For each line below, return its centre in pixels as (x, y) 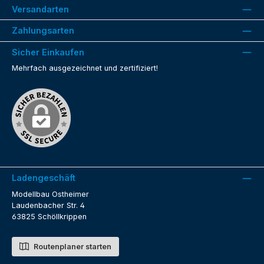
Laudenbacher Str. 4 (48, 205)
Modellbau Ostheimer (50, 194)
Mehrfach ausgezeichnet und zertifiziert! (85, 68)
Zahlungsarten (43, 31)
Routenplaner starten (72, 247)
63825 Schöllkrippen (49, 216)
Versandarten (40, 9)
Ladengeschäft (44, 178)
